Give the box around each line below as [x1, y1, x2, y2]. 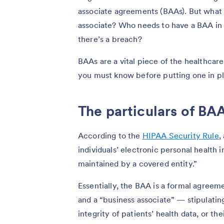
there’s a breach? [78, 33, 142, 44]
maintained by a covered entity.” [78, 158, 197, 168]
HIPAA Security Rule [142, 130, 219, 140]
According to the [78, 130, 142, 140]
